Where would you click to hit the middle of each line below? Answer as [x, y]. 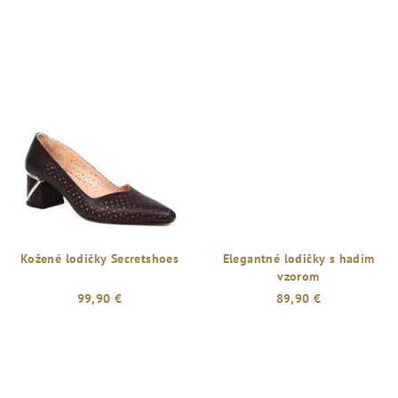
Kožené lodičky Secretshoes [99, 259]
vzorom [298, 276]
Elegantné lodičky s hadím [298, 259]
